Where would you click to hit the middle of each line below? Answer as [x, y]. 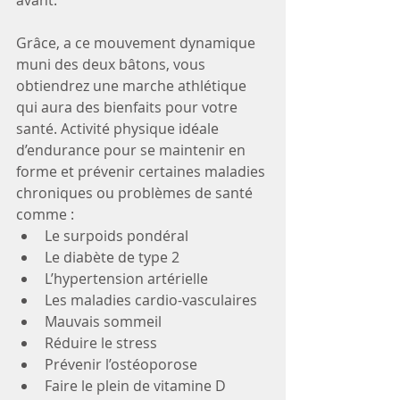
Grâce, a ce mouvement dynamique [137, 43]
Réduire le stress [101, 343]
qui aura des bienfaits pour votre [129, 108]
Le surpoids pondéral [117, 236]
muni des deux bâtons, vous [112, 65]
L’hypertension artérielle [126, 279]
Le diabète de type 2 [112, 258]
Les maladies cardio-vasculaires [151, 300]
